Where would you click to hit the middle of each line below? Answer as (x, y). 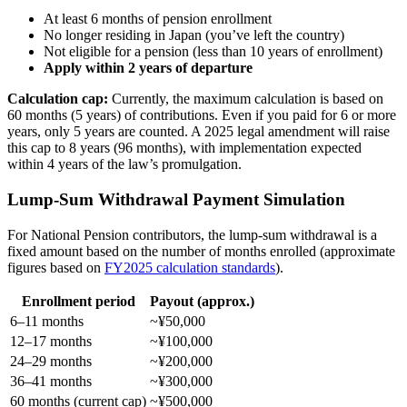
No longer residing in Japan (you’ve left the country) (194, 35)
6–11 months (47, 321)
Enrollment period (78, 301)
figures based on (56, 267)
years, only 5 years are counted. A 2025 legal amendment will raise (199, 132)
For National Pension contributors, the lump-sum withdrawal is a (192, 234)
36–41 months (51, 381)
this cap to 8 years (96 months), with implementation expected (184, 148)
